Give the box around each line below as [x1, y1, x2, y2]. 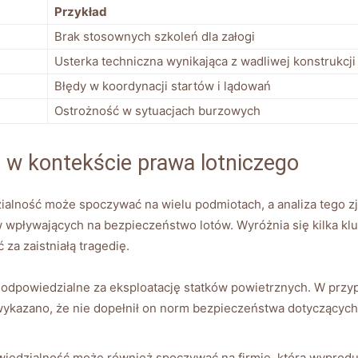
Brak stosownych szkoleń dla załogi [54, 28, 255, 44]
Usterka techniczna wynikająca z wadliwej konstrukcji [54, 53, 356, 69]
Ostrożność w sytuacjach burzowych [54, 102, 261, 118]
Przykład [54, 3, 107, 19]
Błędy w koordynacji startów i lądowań [54, 78, 271, 93]
